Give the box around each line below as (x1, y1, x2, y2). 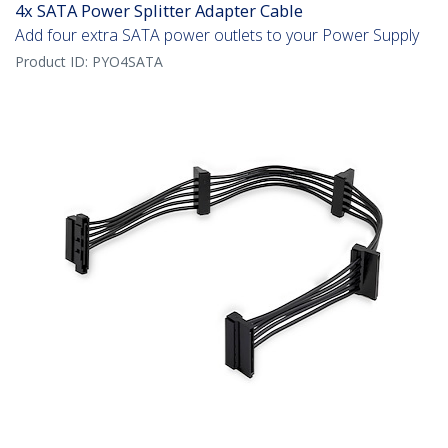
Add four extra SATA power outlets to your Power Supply (15, 24, 419, 47)
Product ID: (15, 52, 92, 72)
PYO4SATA (92, 52, 163, 72)
